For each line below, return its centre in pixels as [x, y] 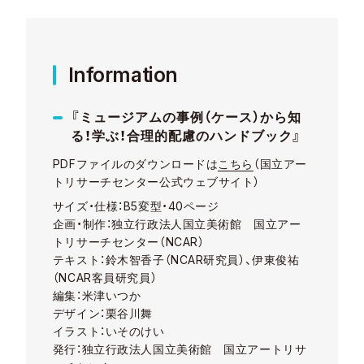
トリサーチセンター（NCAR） [128, 242]
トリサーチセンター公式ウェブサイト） [156, 182]
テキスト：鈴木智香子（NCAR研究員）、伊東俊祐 [176, 260]
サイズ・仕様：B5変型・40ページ [136, 206]
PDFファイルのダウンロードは [135, 164]
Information [123, 76]
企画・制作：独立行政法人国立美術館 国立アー [177, 224]
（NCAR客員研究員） [105, 278]
